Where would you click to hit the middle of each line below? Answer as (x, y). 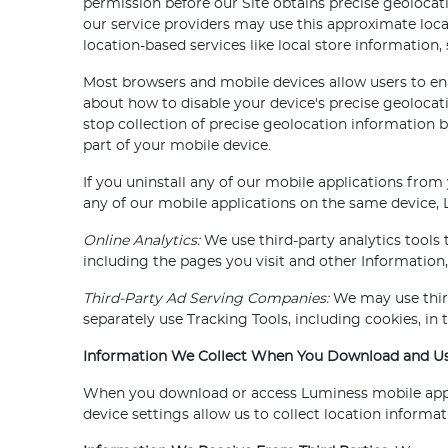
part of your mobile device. (177, 146)
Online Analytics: (142, 241)
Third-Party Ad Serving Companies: (206, 299)
